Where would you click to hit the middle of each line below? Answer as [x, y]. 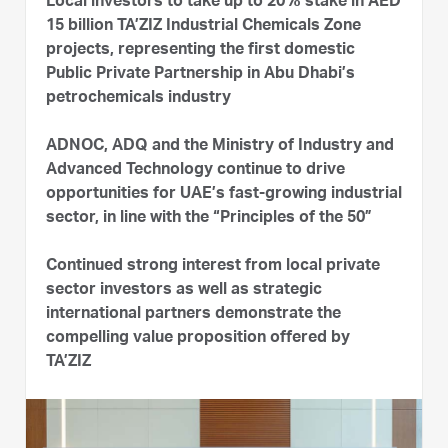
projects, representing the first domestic [200, 51]
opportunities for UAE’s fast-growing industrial [224, 195]
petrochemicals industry [138, 99]
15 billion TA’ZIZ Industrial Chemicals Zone [203, 27]
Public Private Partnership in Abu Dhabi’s [200, 75]
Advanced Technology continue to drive [195, 171]
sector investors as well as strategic [184, 291]
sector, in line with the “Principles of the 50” [209, 219]
